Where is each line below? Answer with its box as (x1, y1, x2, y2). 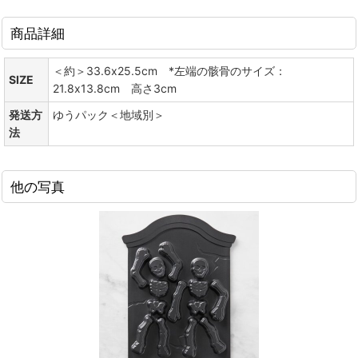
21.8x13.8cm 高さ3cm (53, 82, 177, 95)
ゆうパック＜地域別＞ (53, 108, 165, 121)
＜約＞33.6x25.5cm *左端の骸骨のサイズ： (53, 64, 286, 78)
